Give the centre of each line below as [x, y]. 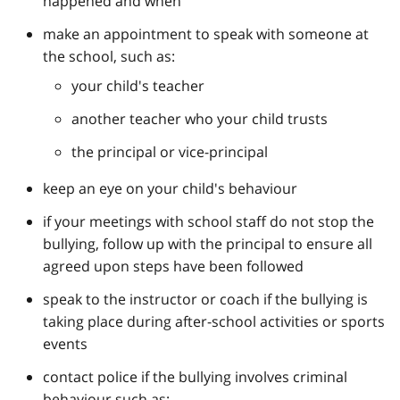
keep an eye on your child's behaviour [170, 188]
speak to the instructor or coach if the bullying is [205, 299]
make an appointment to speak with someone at [206, 33]
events [65, 343]
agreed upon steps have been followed [173, 266]
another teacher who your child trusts [200, 118]
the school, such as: [109, 56]
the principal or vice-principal [170, 151]
